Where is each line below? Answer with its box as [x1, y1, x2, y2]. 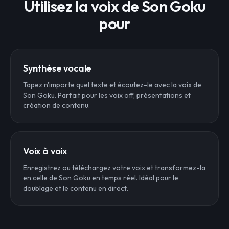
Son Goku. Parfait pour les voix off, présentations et [23, 90, 191, 100]
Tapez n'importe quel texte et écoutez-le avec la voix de [23, 80, 201, 89]
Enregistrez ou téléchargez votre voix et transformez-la [23, 163, 205, 172]
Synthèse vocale [23, 62, 92, 74]
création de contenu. [23, 101, 90, 110]
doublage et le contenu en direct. [23, 184, 128, 193]
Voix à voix [23, 145, 67, 157]
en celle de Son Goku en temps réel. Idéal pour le [23, 173, 178, 182]
